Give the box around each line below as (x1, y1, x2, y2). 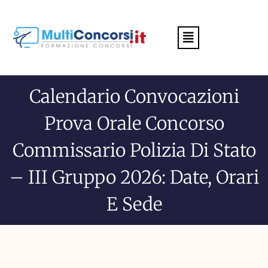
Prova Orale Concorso (44, 111, 224, 135)
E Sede (106, 192, 162, 215)
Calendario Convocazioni (29, 84, 239, 108)
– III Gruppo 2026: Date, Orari (9, 165, 259, 188)
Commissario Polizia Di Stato (12, 138, 256, 162)
